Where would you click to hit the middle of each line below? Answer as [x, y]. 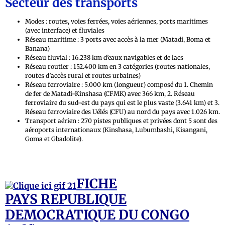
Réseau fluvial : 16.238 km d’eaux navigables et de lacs [104, 57]
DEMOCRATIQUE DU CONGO [97, 214]
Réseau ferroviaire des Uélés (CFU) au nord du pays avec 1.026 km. [123, 111]
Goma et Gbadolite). [54, 139]
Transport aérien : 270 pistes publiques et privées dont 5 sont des [121, 121]
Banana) [37, 48]
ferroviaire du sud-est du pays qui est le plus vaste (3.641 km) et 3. [122, 102]
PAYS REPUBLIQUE [66, 199]
